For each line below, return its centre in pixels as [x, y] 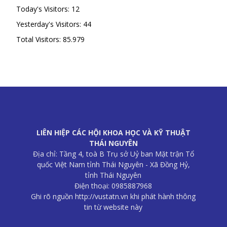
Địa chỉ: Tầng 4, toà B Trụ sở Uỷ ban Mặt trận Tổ [113, 154]
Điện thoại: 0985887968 [113, 185]
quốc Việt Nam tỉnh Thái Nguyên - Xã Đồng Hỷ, [113, 164]
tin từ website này [113, 207]
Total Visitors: [40, 39]
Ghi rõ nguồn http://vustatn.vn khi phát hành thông [113, 196]
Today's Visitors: [44, 9]
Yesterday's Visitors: [50, 24]
